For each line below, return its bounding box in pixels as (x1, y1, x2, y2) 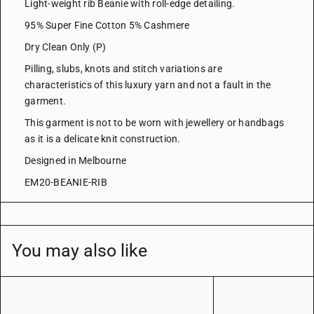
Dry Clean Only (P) (25, 41, 107, 53)
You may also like (12, 240, 147, 261)
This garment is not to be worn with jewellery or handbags (25, 117, 285, 129)
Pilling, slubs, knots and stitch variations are (25, 63, 222, 75)
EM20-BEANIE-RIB (25, 177, 107, 189)
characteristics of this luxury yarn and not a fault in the (25, 79, 271, 91)
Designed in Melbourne (25, 155, 127, 167)
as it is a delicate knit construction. (25, 133, 183, 145)
